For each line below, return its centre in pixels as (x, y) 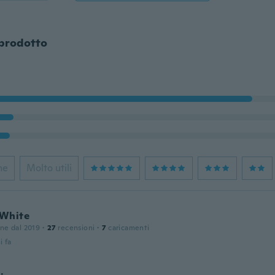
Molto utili (49, 168)
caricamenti (129, 228)
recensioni (76, 228)
